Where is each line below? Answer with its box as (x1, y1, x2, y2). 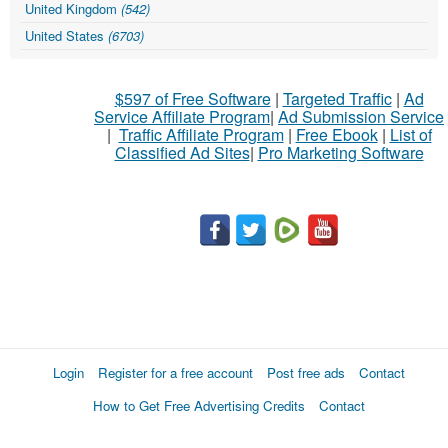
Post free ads (267, 363, 345, 383)
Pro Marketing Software (257, 141, 424, 165)
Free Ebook (295, 123, 378, 147)
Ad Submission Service (278, 105, 444, 129)
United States (25, 26, 108, 46)
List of (389, 123, 432, 147)
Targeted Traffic (282, 87, 392, 111)
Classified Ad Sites (114, 141, 250, 165)
